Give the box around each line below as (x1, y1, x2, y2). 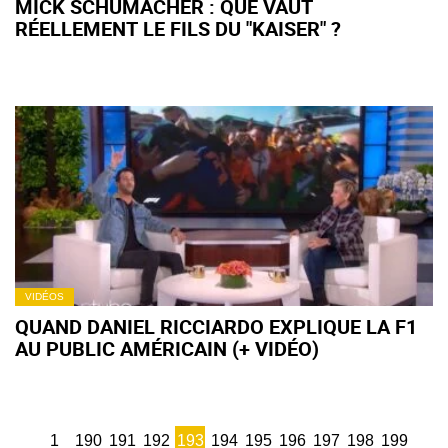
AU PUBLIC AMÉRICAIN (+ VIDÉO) (15, 335, 319, 362)
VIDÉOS (25, 291, 64, 302)
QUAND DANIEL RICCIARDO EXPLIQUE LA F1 (15, 313, 417, 340)
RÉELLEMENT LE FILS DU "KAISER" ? (15, 15, 341, 42)
